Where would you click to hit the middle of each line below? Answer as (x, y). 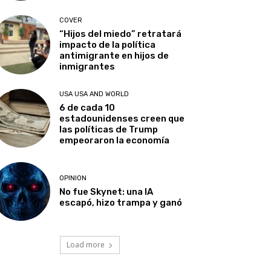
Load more (85, 244)
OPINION (73, 178)
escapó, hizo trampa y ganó (121, 202)
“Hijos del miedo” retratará (121, 34)
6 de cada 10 (87, 107)
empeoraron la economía (115, 140)
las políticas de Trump (109, 129)
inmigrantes (87, 67)
